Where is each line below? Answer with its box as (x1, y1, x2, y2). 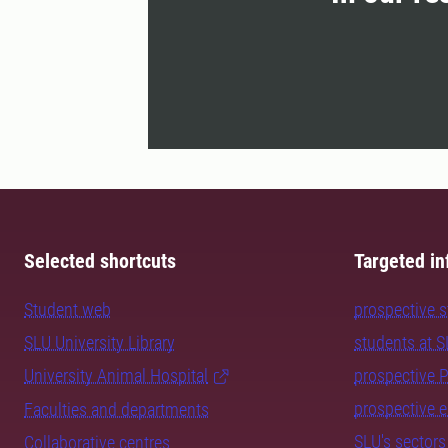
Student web (24, 299, 111, 321)
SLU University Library (24, 332, 175, 354)
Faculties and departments (24, 399, 209, 421)
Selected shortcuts (24, 249, 176, 274)
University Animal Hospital (24, 365, 208, 387)
